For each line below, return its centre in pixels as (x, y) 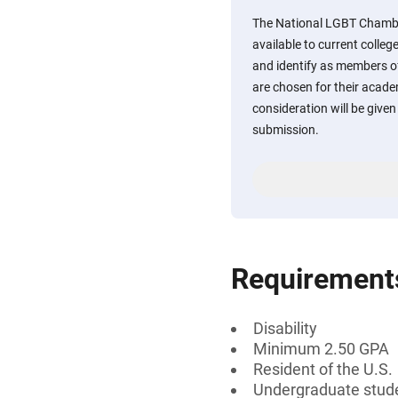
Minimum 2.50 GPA (321, 349)
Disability (285, 328)
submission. (286, 130)
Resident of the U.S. (323, 369)
